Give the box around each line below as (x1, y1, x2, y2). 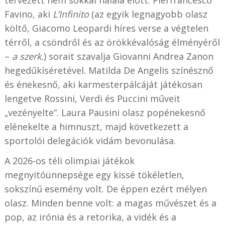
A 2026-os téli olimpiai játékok (4, 154, 135, 167)
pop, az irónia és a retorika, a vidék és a (4, 210, 176, 223)
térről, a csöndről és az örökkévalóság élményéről (4, 36, 220, 48)
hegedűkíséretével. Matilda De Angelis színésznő (4, 64, 213, 76)
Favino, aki (4, 8, 50, 20)
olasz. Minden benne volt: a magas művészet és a (4, 196, 216, 209)
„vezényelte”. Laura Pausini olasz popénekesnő (4, 106, 205, 119)
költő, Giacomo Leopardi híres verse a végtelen (4, 22, 208, 34)
